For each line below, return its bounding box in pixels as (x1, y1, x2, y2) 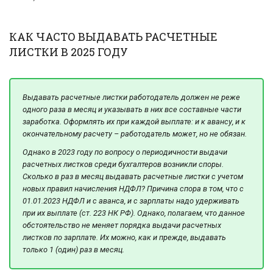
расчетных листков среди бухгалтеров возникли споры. (23, 159, 224, 169)
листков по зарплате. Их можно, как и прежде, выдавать (23, 232, 226, 242)
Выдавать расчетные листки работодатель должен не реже (23, 93, 240, 102)
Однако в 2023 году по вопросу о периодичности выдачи (23, 147, 227, 157)
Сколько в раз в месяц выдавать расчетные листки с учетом (23, 171, 243, 181)
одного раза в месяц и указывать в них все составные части (23, 105, 241, 115)
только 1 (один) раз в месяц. (23, 244, 124, 254)
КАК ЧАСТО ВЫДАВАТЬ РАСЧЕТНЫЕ (9, 29, 218, 44)
